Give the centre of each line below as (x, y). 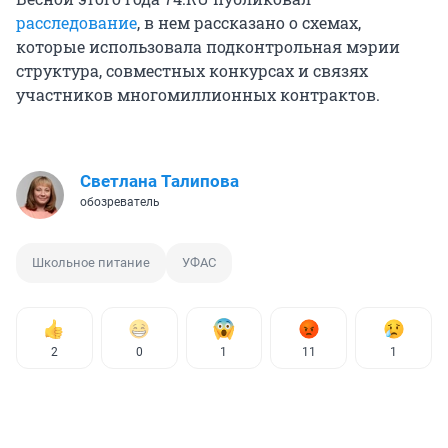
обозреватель (120, 202)
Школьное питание (91, 263)
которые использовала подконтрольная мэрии (208, 47)
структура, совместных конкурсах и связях (192, 71)
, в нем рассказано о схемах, (249, 23)
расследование (76, 23)
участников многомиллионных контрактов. (198, 95)
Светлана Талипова (159, 181)
